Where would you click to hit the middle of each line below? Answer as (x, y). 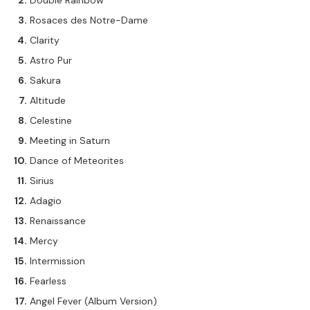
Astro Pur (51, 60)
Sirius (42, 181)
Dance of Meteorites (77, 161)
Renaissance (58, 221)
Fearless (48, 281)
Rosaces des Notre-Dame (89, 20)
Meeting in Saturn (70, 140)
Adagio (46, 201)
